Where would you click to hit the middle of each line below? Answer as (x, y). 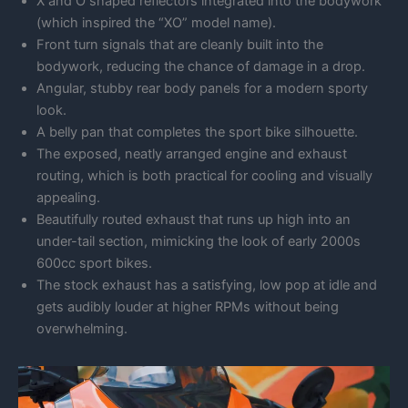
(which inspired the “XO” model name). (156, 22)
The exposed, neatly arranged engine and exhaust (192, 153)
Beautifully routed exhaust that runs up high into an (194, 219)
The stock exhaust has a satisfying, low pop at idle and (207, 285)
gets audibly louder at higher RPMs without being (188, 306)
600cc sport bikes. (94, 263)
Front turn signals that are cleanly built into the (180, 44)
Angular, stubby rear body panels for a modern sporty (202, 88)
